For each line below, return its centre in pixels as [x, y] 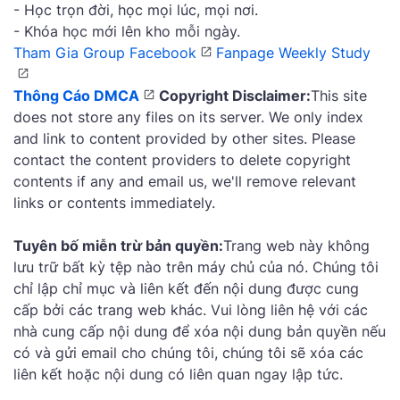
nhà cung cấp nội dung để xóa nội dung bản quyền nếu [200, 332]
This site [339, 96]
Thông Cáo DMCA [76, 96]
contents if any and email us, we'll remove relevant [185, 182]
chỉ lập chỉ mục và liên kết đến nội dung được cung [186, 289]
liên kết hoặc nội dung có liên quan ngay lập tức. [178, 375]
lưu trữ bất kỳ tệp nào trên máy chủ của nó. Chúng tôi [196, 267]
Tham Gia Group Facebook [105, 53]
